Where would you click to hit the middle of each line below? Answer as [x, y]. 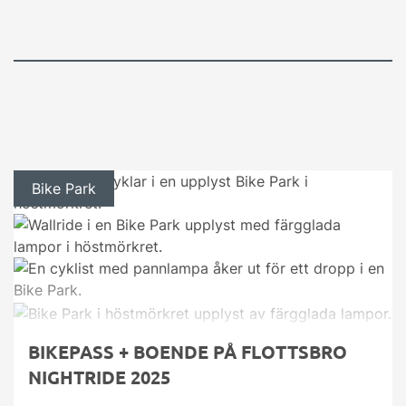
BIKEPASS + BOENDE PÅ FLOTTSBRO [188, 351]
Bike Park [64, 189]
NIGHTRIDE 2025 [99, 377]
